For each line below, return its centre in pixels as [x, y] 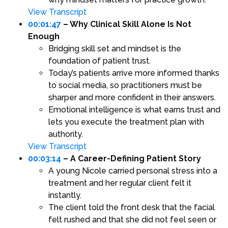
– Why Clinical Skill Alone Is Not [126, 24]
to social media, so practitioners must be [125, 85]
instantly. [65, 195]
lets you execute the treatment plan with [126, 122]
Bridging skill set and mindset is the [115, 49]
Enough [44, 37]
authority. [66, 134]
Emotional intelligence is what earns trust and [134, 110]
